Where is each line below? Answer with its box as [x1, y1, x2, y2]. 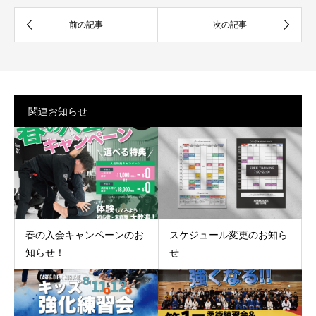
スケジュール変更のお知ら [169, 228, 288, 242]
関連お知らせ [28, 104, 87, 119]
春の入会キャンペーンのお [25, 228, 144, 242]
